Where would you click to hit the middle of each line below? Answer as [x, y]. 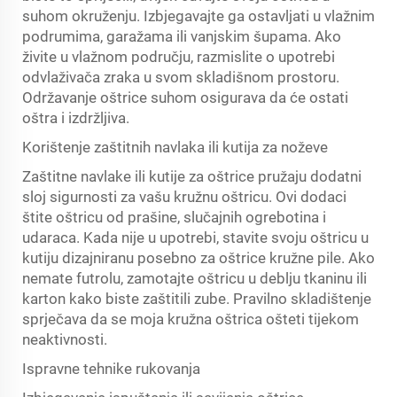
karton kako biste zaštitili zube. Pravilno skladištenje [197, 299]
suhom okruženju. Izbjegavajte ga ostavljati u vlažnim [198, 16]
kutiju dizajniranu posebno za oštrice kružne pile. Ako [198, 258]
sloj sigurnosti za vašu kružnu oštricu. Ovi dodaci [184, 197]
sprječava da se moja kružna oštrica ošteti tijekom [191, 319]
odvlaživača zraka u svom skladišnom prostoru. [181, 77]
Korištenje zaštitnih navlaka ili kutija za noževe [175, 147]
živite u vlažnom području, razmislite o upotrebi [179, 57]
